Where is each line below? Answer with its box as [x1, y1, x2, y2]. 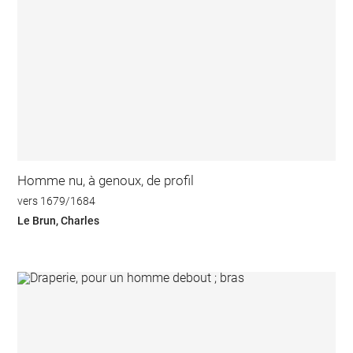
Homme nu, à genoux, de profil [17, 173, 195, 189]
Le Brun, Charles [17, 214, 100, 228]
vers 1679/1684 [17, 194, 96, 207]
